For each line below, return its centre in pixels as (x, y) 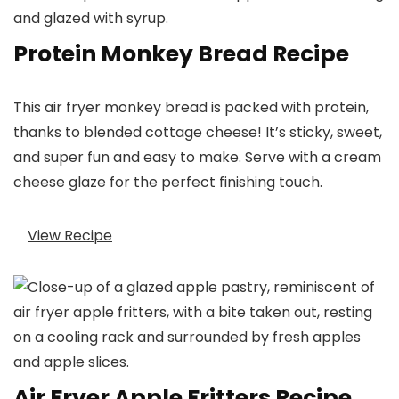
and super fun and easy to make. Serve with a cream (197, 158)
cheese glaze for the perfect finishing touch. (168, 183)
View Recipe (70, 235)
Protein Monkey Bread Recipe (181, 54)
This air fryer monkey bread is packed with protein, (191, 108)
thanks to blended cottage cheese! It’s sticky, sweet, (198, 133)
